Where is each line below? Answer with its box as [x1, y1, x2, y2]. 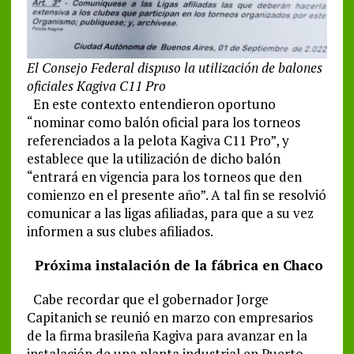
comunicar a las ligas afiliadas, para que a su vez [26, 203, 314, 222]
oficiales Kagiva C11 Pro [26, 76, 166, 95]
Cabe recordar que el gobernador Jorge [26, 289, 269, 308]
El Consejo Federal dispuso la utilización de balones [26, 58, 322, 77]
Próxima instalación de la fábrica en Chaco [26, 255, 323, 274]
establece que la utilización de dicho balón [26, 149, 281, 168]
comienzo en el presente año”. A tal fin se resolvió [26, 185, 326, 204]
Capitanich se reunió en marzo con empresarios [26, 307, 313, 326]
